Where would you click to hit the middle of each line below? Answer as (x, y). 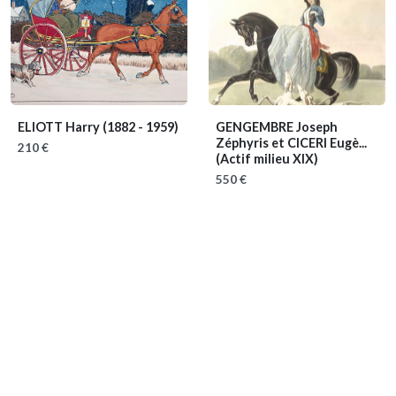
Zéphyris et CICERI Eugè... (291, 143)
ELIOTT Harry (60, 127)
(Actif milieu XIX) (267, 159)
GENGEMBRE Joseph (277, 127)
